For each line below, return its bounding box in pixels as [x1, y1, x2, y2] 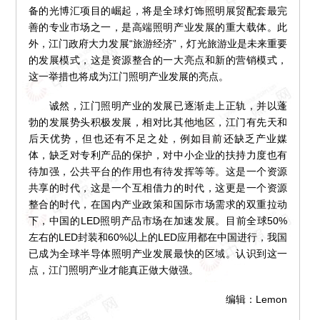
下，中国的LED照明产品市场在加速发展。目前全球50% [28, 215, 288, 227]
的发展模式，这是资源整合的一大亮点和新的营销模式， [28, 54, 288, 66]
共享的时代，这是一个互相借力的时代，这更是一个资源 [28, 182, 288, 194]
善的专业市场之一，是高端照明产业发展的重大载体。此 [28, 21, 288, 34]
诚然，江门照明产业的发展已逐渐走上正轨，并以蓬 [28, 100, 288, 112]
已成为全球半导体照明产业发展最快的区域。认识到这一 [28, 248, 288, 260]
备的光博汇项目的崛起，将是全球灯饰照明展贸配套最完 [28, 5, 288, 17]
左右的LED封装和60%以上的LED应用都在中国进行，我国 [28, 231, 288, 244]
